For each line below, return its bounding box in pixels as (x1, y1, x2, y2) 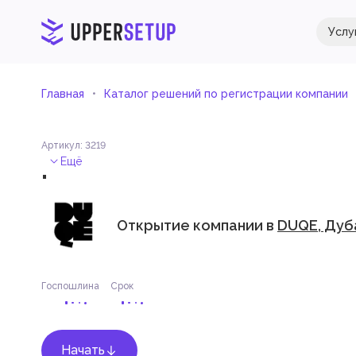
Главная (41, 87, 84, 100)
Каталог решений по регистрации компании (104, 87, 348, 100)
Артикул (41, 140, 80, 151)
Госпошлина (41, 281, 99, 292)
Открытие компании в (117, 216, 277, 234)
